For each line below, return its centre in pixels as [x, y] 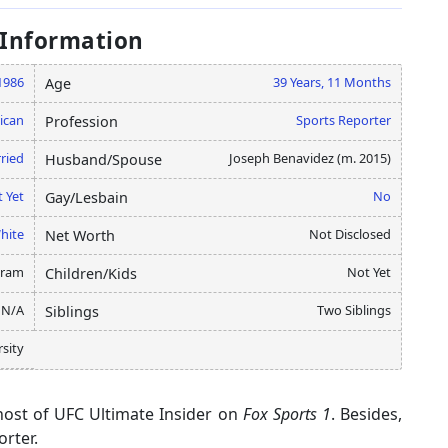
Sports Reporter [343, 119]
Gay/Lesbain [86, 197]
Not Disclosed [350, 233]
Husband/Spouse [103, 159]
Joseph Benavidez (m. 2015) [310, 157]
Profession [81, 121]
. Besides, [366, 413]
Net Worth [80, 235]
